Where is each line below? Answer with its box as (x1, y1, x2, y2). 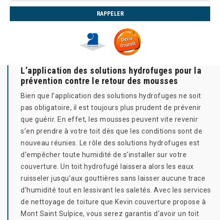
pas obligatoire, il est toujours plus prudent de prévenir (21, 104, 201, 111)
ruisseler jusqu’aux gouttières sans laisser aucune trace (21, 174, 205, 182)
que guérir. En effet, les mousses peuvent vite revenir (21, 115, 198, 123)
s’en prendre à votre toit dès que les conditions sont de (21, 127, 202, 135)
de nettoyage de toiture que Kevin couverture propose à (21, 198, 206, 206)
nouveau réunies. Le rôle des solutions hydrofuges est (21, 139, 200, 147)
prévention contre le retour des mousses (21, 76, 178, 86)
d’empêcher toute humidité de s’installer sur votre (21, 151, 187, 159)
